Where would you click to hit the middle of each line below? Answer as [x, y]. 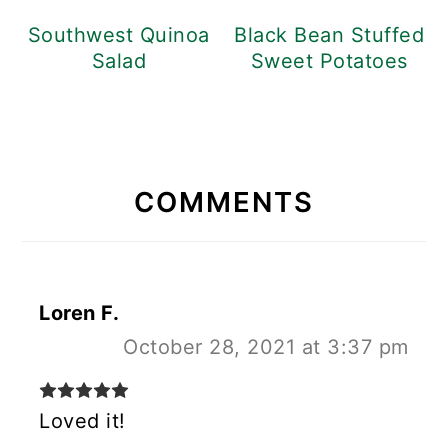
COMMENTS [224, 202]
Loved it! [82, 421]
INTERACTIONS [154, 200]
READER [92, 158]
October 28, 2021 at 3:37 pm [266, 347]
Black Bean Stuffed [329, 35]
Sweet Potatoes [329, 61]
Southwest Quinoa [118, 35]
